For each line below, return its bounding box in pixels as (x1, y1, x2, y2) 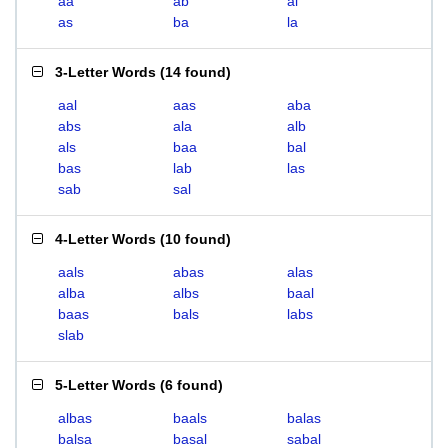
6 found (165, 377, 218, 393)
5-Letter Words (55, 377, 156, 393)
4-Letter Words (55, 231, 156, 247)
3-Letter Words (55, 64, 156, 80)
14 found (165, 64, 226, 80)
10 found (165, 231, 226, 247)
